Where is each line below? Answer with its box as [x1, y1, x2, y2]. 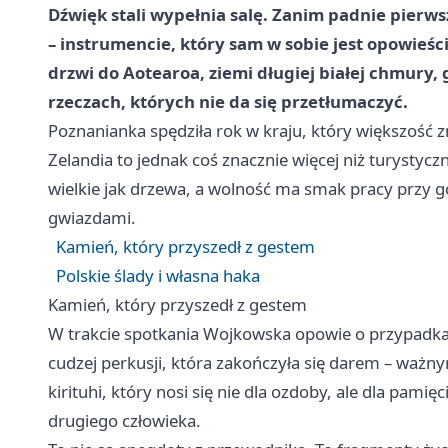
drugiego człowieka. [48, 408, 201, 432]
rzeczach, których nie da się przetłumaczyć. [48, 89, 408, 113]
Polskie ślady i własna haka [56, 263, 260, 287]
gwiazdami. [48, 205, 136, 229]
